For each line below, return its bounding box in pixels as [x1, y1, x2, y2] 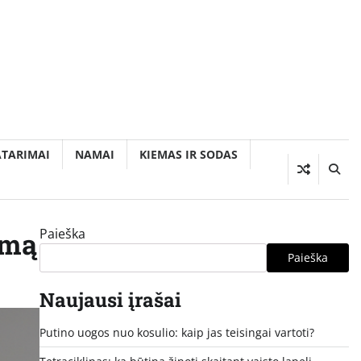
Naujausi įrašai [39, 286, 181, 313]
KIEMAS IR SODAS [139, 146, 238, 162]
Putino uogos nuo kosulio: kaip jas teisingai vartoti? [39, 324, 314, 340]
